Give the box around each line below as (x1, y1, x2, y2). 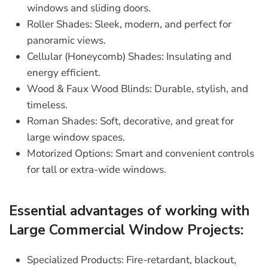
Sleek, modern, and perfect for (92, 17, 232, 32)
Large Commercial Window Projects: (9, 221, 243, 240)
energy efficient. (27, 66, 100, 80)
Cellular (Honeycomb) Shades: (27, 50, 164, 64)
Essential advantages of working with (9, 202, 249, 221)
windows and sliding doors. (27, 1, 151, 16)
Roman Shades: (27, 114, 98, 129)
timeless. (27, 98, 68, 112)
